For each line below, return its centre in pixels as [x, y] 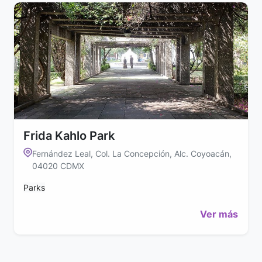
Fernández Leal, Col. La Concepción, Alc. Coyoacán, [132, 153]
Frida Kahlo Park [69, 135]
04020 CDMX [58, 166]
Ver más [219, 214]
